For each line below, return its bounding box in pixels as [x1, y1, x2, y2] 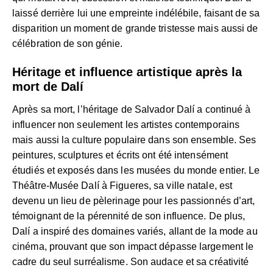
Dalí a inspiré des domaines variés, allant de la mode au [12, 225, 258, 236]
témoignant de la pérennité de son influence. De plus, [12, 210, 246, 221]
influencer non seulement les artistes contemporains [12, 119, 240, 130]
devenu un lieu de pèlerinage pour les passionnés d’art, [12, 195, 255, 206]
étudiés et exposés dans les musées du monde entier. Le [12, 165, 260, 175]
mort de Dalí [12, 79, 83, 93]
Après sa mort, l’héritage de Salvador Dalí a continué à [12, 104, 251, 115]
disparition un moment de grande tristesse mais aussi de [12, 23, 258, 34]
